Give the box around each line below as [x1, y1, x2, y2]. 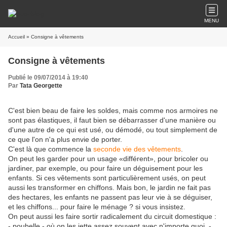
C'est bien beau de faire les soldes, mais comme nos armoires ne [8, 106, 218, 115]
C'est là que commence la [8, 145, 93, 153]
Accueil [8, 34, 25, 40]
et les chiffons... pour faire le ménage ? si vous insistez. [8, 203, 185, 211]
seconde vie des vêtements [93, 145, 181, 153]
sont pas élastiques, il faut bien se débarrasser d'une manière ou [8, 116, 216, 124]
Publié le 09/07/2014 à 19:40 [8, 74, 88, 81]
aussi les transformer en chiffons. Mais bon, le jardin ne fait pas [8, 183, 211, 192]
